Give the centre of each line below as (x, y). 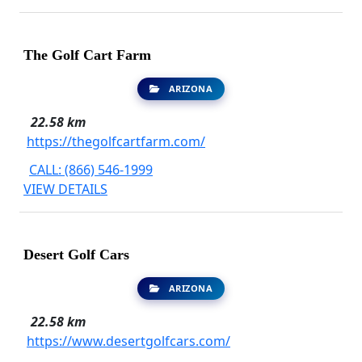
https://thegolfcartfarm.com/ (116, 141)
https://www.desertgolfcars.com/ (128, 341)
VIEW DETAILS (65, 189)
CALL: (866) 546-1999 (91, 170)
